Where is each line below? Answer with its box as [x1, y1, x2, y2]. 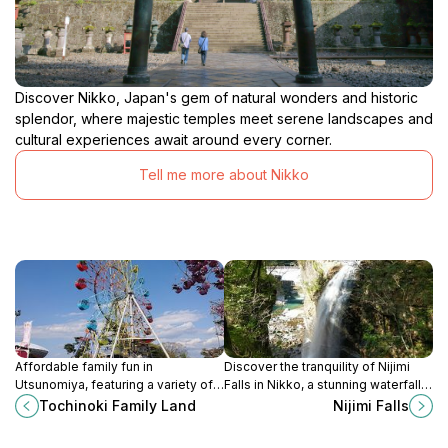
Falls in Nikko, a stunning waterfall [224, 376, 421, 392]
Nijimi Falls [333, 397, 409, 415]
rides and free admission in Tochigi [15, 394, 222, 410]
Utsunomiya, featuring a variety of [15, 376, 213, 392]
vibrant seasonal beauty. [224, 412, 367, 428]
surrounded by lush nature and [224, 394, 402, 410]
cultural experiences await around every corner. [15, 130, 332, 148]
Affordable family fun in [15, 358, 153, 374]
